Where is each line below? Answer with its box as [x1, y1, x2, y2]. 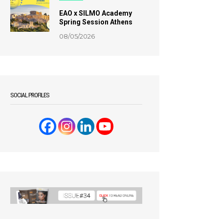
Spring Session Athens [59, 18, 132, 26]
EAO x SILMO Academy [59, 9, 132, 17]
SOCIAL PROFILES [10, 91, 49, 99]
